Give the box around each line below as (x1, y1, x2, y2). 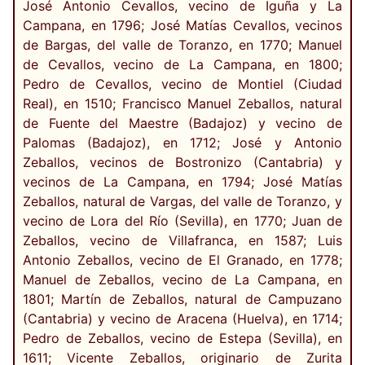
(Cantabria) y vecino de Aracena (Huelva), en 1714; (23, 310, 342, 328)
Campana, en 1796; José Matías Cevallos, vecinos (23, 17, 342, 34)
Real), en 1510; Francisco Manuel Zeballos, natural (23, 95, 342, 112)
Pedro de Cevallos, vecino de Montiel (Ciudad (23, 76, 342, 93)
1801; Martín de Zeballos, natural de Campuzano (23, 291, 342, 308)
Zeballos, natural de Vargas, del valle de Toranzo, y (23, 193, 342, 210)
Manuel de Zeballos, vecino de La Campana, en (23, 271, 342, 288)
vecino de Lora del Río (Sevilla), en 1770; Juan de (23, 213, 342, 230)
